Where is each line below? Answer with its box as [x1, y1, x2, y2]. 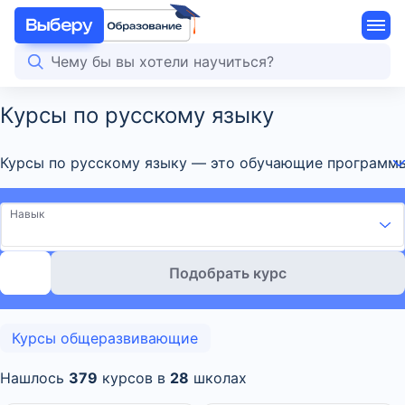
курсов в [98, 369, 170, 387]
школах [189, 369, 247, 387]
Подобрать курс [169, 264, 287, 282]
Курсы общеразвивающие [12, 329, 199, 347]
